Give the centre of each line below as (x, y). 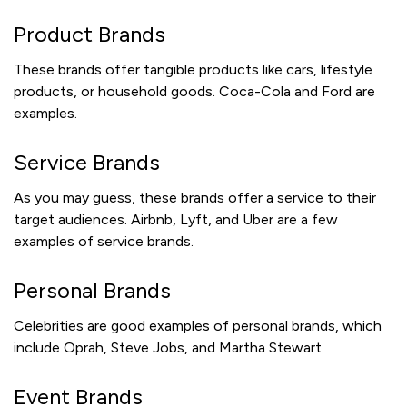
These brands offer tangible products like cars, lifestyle (193, 70)
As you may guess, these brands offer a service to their (195, 198)
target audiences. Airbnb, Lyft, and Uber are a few (176, 220)
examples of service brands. (104, 242)
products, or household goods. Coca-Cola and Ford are (194, 92)
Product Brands (89, 35)
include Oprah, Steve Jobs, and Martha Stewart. (169, 348)
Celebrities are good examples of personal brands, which (198, 326)
